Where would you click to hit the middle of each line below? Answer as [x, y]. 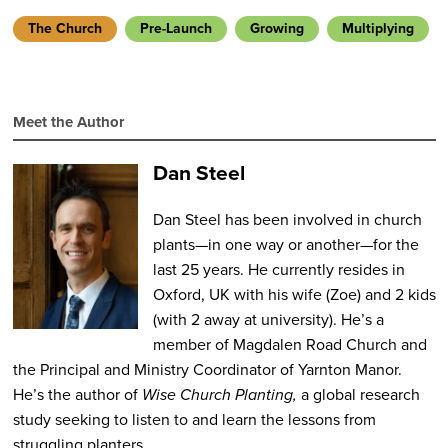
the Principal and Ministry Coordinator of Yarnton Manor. [207, 369]
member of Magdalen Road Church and [289, 344]
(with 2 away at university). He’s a [268, 319]
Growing [276, 29]
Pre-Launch [175, 29]
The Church [64, 29]
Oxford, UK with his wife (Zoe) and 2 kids [294, 294]
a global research [358, 394]
